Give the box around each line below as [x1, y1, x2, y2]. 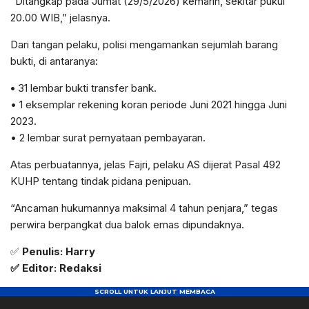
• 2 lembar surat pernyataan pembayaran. [10, 131, 206, 145]
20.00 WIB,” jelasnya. [10, 11, 110, 25]
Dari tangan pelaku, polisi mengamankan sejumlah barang [10, 38, 278, 52]
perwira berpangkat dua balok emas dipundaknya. [10, 218, 244, 232]
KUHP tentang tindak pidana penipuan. [10, 175, 191, 188]
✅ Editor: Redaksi [10, 261, 101, 275]
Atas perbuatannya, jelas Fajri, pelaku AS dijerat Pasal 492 [10, 158, 281, 172]
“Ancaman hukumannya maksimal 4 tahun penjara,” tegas [10, 201, 278, 215]
